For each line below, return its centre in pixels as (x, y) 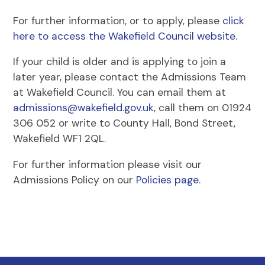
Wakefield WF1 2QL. (60, 138)
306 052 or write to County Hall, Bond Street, (125, 123)
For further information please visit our (108, 164)
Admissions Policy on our (75, 180)
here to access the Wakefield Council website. (125, 36)
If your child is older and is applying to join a (120, 62)
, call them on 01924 (203, 108)
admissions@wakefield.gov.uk (84, 108)
